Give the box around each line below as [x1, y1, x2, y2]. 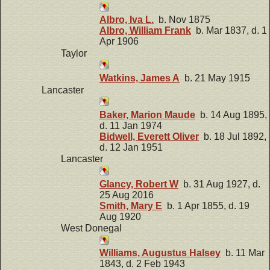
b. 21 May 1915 [180, 72, 250, 83]
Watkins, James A [99, 72, 180, 83]
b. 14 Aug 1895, [195, 109, 267, 120]
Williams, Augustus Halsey [99, 248, 221, 259]
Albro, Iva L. [99, 14, 154, 25]
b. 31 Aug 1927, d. [178, 178, 260, 189]
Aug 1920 [99, 211, 141, 222]
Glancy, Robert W [99, 178, 178, 189]
